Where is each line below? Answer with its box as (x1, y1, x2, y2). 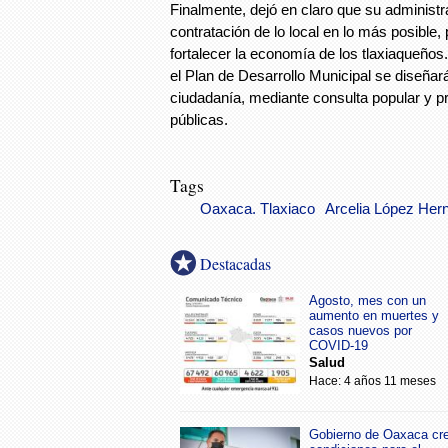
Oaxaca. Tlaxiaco (200, 201, 315, 217)
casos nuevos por (309, 323, 412, 338)
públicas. (170, 110, 228, 128)
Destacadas (200, 253, 271, 274)
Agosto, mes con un (309, 293, 426, 308)
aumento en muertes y (309, 308, 439, 323)
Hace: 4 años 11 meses (309, 374, 436, 388)
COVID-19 (309, 338, 368, 353)
